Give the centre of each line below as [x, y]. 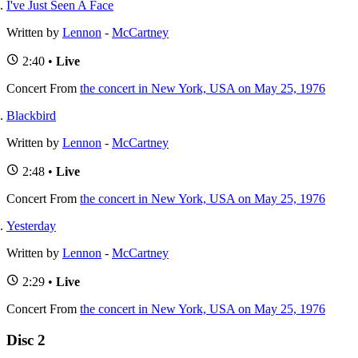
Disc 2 [26, 340]
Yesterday [31, 226]
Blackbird [31, 116]
